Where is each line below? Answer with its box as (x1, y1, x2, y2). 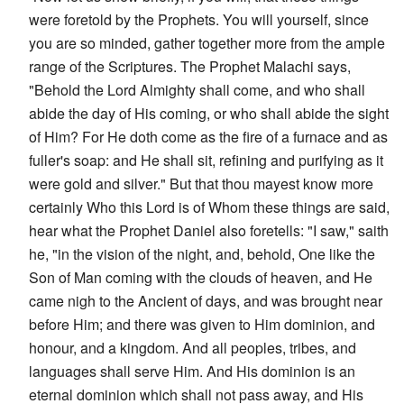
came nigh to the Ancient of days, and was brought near (29, 289, 382, 311)
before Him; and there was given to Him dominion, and (29, 313, 375, 335)
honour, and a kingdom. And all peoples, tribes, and (29, 336, 356, 358)
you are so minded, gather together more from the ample (29, 32, 385, 53)
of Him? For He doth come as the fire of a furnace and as (29, 125, 388, 147)
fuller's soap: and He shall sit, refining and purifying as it (29, 149, 383, 170)
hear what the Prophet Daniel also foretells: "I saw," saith (29, 219, 389, 241)
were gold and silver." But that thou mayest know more (29, 172, 373, 194)
